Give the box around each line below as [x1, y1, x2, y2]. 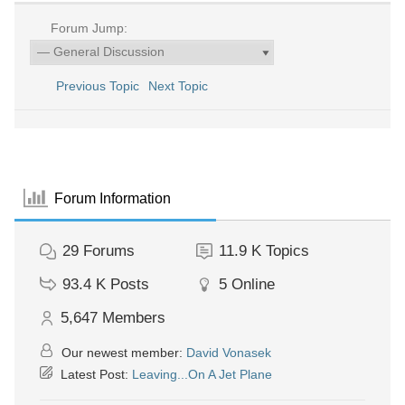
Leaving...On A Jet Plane [132, 367, 272, 381]
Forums [83, 242, 135, 259]
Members [102, 309, 165, 326]
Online [231, 276, 275, 293]
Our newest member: [58, 345, 186, 360]
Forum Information [54, 190, 172, 206]
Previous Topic [48, 79, 139, 93]
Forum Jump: [46, 21, 127, 35]
